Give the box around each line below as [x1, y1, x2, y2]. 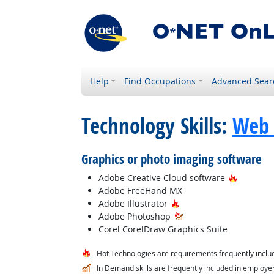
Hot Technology [178, 197, 241, 209]
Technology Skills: [81, 111, 232, 141]
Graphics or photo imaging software [81, 150, 262, 168]
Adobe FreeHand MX [98, 185, 182, 196]
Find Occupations [124, 75, 196, 87]
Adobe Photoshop [98, 210, 173, 222]
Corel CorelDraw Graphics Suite [98, 223, 228, 235]
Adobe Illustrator [98, 198, 170, 209]
